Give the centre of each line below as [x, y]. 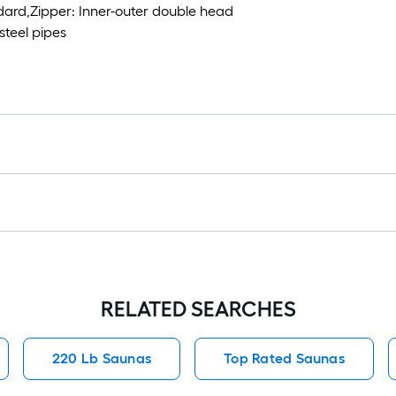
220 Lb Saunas [102, 358]
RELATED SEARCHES [198, 309]
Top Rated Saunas [284, 358]
